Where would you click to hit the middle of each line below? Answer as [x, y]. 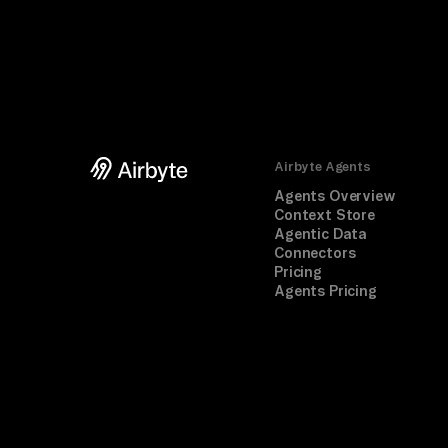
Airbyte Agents [322, 165]
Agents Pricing [325, 290]
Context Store [324, 214]
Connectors [315, 252]
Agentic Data [321, 233]
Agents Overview [335, 195]
